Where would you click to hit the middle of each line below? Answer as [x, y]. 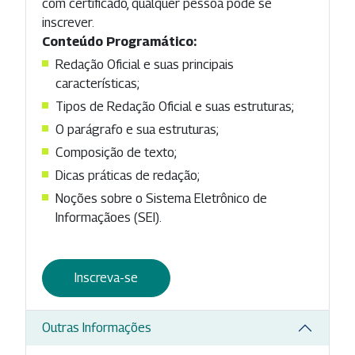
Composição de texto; [116, 152]
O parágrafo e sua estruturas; [137, 129]
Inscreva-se [106, 277]
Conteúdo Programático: [119, 41]
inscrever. [68, 22]
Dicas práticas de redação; [128, 175]
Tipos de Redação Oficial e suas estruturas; [175, 106]
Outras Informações [97, 328]
